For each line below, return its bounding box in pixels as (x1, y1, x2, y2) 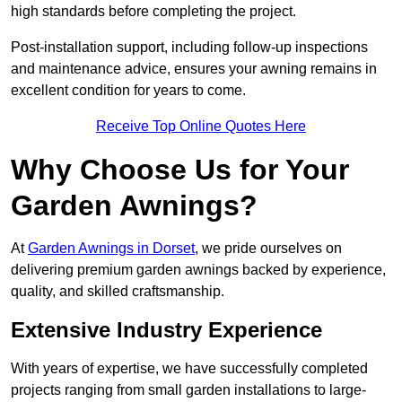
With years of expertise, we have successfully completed (11, 361, 368, 377)
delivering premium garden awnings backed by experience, (11, 262, 386, 278)
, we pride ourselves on (195, 240, 342, 257)
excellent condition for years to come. (11, 83, 246, 99)
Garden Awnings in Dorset (28, 240, 195, 257)
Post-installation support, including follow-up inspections (11, 39, 368, 56)
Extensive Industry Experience (11, 318, 322, 343)
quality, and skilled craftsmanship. (11, 284, 224, 300)
